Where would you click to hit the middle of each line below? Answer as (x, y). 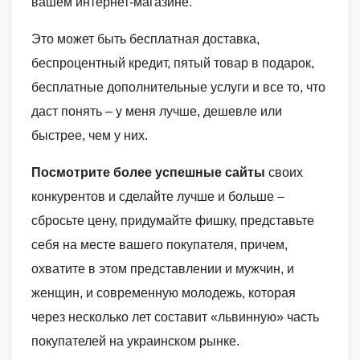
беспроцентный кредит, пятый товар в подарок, (173, 63)
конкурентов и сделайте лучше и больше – (158, 197)
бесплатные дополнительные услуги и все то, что (178, 88)
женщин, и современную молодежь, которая (164, 293)
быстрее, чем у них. (90, 136)
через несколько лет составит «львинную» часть (175, 317)
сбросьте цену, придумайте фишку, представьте (173, 221)
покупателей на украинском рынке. (135, 342)
